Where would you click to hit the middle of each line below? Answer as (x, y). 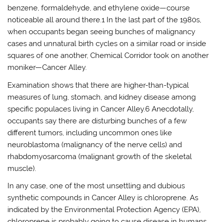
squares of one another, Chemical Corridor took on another (108, 56)
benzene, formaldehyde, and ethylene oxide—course (99, 8)
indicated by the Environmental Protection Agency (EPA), (104, 209)
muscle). (22, 168)
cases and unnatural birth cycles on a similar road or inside (107, 44)
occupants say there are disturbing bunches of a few (97, 121)
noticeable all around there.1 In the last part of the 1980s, (105, 20)
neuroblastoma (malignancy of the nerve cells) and (95, 144)
